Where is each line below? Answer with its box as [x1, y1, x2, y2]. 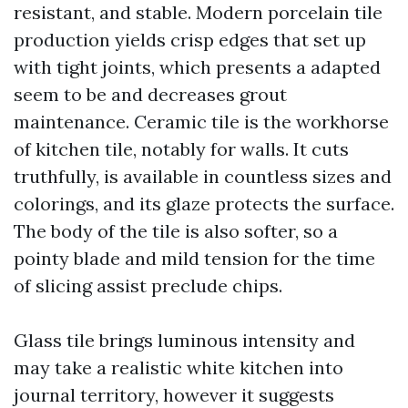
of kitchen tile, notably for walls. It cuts [14, 138, 349, 160]
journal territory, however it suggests [14, 383, 334, 406]
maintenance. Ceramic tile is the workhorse [14, 110, 389, 133]
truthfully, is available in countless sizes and [14, 165, 392, 188]
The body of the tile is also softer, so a [14, 219, 338, 242]
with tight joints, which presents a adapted [14, 56, 381, 78]
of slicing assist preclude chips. [14, 274, 282, 297]
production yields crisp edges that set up [14, 28, 366, 51]
